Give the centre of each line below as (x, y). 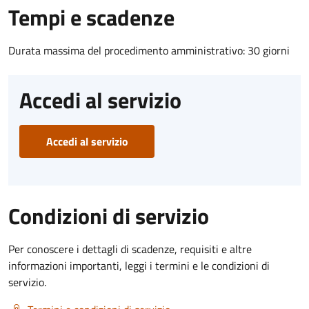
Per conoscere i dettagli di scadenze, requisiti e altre (130, 249)
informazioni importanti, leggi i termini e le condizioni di (139, 265)
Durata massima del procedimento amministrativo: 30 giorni (149, 50)
